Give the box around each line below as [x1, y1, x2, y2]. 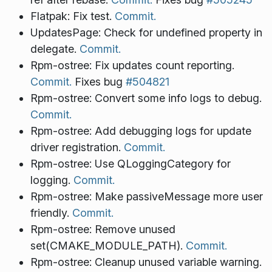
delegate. [30, 42, 80, 56]
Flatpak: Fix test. [30, 10, 115, 23]
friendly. [30, 206, 72, 220]
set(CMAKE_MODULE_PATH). [30, 239, 186, 253]
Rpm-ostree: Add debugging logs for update [30, 124, 251, 138]
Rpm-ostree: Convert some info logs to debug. [30, 92, 262, 105]
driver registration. [30, 141, 124, 154]
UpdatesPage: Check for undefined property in [30, 26, 262, 39]
